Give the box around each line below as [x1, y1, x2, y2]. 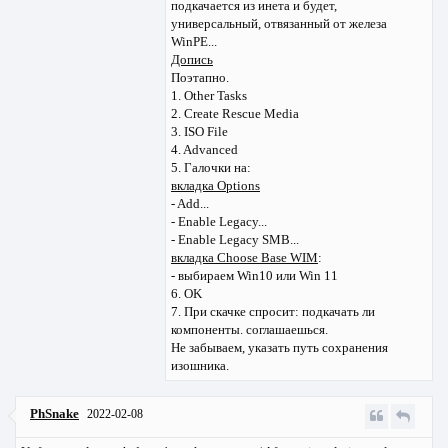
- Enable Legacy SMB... [171, 231, 299, 247]
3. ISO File [171, 123, 228, 139]
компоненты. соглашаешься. [171, 321, 328, 337]
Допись [171, 51, 213, 67]
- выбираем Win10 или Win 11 [171, 267, 338, 283]
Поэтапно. [171, 69, 229, 85]
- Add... [171, 195, 209, 211]
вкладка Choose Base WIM [171, 249, 318, 265]
